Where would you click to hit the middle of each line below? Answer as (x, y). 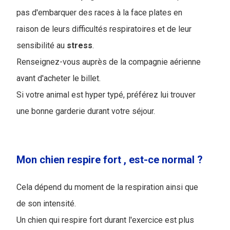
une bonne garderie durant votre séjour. (86, 111)
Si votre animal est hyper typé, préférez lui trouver (106, 95)
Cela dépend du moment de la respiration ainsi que (107, 187)
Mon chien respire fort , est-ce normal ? (110, 160)
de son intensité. (46, 204)
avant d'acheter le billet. (59, 79)
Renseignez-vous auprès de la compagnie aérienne (109, 62)
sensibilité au (42, 46)
